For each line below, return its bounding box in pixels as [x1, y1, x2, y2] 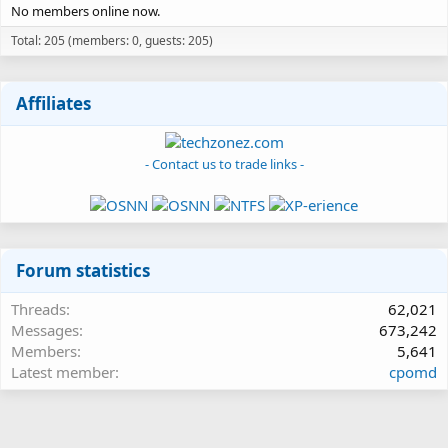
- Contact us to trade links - [144, 154, 304, 173]
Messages [11, 319, 79, 340]
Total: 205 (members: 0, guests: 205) [11, 31, 213, 49]
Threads [11, 298, 66, 319]
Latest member [11, 361, 115, 382]
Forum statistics [16, 258, 150, 282]
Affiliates [16, 91, 91, 115]
